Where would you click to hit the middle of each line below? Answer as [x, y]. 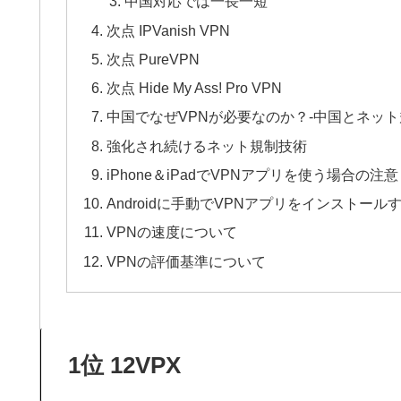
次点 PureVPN [154, 59]
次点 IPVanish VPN [169, 30]
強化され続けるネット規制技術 [207, 145]
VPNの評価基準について [187, 261]
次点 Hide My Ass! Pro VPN [195, 88]
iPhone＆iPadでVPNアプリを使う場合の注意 [253, 174]
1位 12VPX [124, 365]
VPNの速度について [172, 232]
